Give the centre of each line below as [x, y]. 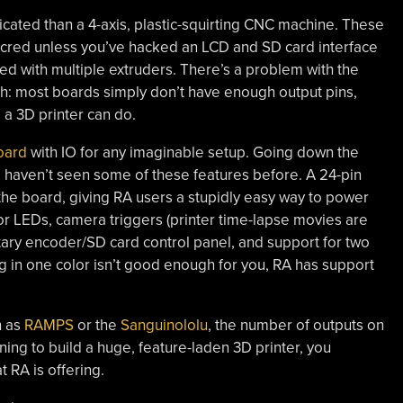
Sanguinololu [164, 325]
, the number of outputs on [296, 325]
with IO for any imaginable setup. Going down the [193, 152]
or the [97, 325]
